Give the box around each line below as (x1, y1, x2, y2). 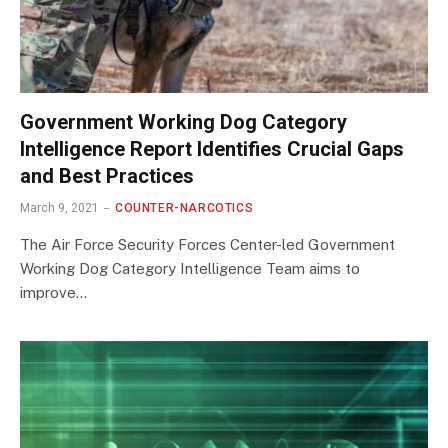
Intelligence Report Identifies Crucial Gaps (20, 137, 404, 162)
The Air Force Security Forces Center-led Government (20, 236, 395, 254)
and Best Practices (20, 164, 194, 189)
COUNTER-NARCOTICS (115, 201, 254, 216)
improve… (20, 284, 87, 302)
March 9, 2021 (20, 201, 99, 216)
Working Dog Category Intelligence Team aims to (20, 260, 360, 278)
